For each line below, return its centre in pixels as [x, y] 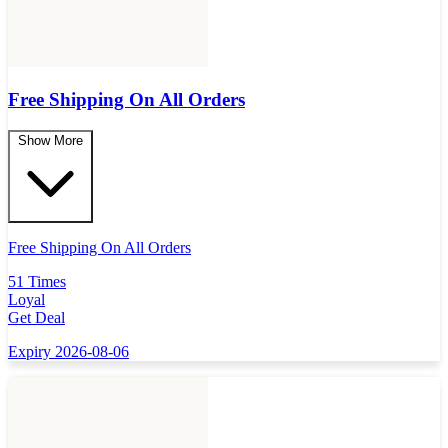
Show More [50, 141]
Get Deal [36, 318]
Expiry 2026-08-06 [68, 352]
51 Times [37, 282]
